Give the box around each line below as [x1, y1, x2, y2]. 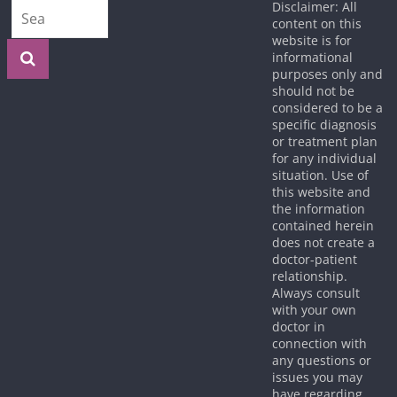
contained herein [271, 217, 374, 234]
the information [271, 200, 365, 217]
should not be [271, 82, 354, 99]
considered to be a [271, 99, 383, 116]
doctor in [271, 318, 325, 335]
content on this [271, 15, 362, 32]
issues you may [271, 369, 362, 385]
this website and [271, 183, 370, 200]
